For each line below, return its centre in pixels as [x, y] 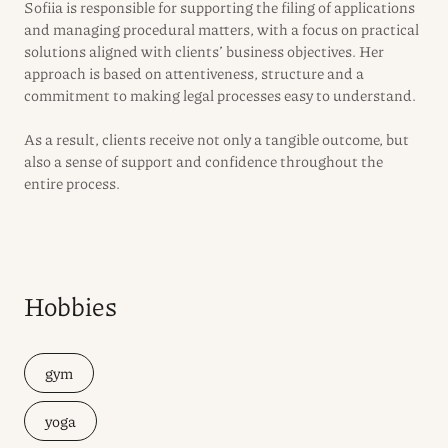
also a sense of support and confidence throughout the [203, 161]
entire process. [72, 183]
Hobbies [70, 305]
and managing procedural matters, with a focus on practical [221, 29]
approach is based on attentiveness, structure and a [194, 73]
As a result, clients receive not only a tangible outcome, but [216, 139]
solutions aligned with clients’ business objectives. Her [204, 51]
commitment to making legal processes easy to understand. [220, 95]
